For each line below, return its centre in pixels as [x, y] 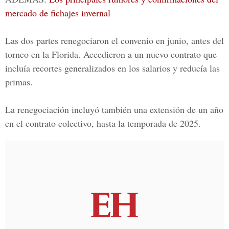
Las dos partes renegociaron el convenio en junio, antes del [114, 40]
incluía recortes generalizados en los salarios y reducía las [112, 68]
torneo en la [28, 54]
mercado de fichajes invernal [58, 13]
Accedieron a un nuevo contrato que [149, 54]
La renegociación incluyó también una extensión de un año [114, 109]
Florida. [66, 54]
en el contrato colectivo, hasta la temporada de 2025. [103, 123]
